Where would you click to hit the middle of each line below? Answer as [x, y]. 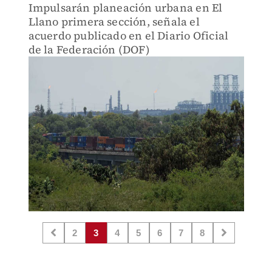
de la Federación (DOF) [89, 49]
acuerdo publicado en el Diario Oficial [128, 36]
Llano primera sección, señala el [114, 22]
